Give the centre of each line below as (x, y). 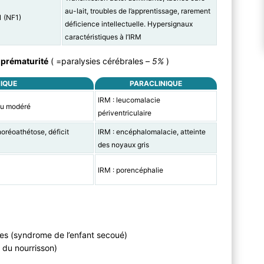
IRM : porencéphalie (130, 170)
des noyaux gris (123, 145)
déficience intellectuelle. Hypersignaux (128, 24)
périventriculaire (124, 113)
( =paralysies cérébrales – (100, 61)
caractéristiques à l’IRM (103, 37)
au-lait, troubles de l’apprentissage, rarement (137, 11)
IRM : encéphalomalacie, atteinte (151, 132)
